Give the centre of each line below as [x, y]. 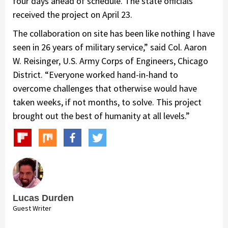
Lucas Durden [43, 198]
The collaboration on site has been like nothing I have [114, 33]
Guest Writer [32, 208]
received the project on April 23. [73, 14]
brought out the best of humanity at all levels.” [101, 116]
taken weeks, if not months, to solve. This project [107, 102]
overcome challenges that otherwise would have [105, 88]
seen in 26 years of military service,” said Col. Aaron [110, 47]
